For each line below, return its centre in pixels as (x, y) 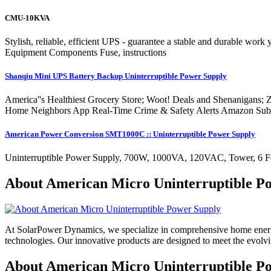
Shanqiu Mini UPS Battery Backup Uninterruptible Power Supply (116, 76)
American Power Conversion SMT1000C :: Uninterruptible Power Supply (130, 134)
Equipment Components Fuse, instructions (86, 52)
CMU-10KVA (27, 18)
